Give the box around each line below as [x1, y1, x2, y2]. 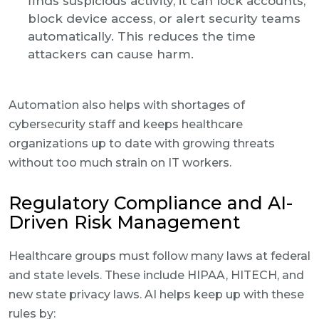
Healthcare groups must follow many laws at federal [9, 249, 310, 263]
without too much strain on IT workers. [9, 156, 231, 169]
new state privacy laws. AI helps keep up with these [9, 288, 304, 301]
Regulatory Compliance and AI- [9, 192, 293, 214]
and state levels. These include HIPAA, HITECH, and [9, 268, 304, 282]
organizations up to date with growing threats [9, 137, 275, 150]
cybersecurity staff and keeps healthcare [9, 117, 243, 131]
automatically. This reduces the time [28, 29, 256, 43]
